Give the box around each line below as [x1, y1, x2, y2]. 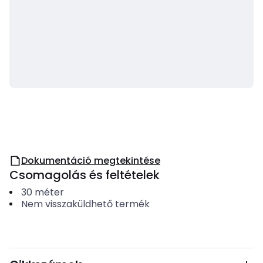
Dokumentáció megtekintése [21, 154, 160, 167]
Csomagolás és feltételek [9, 167, 160, 183]
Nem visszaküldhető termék [21, 197, 150, 211]
